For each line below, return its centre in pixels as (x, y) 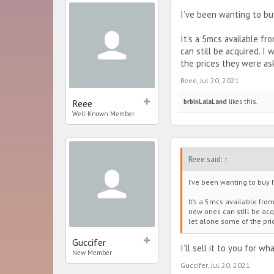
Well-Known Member (103, 113)
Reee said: (206, 159)
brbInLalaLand (205, 101)
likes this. (242, 101)
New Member (92, 252)
